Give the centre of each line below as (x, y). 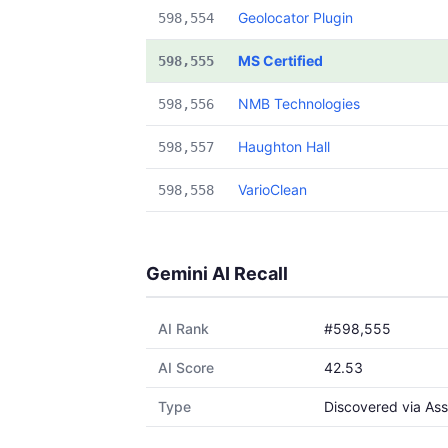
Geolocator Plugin (295, 17)
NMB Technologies (299, 103)
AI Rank (183, 328)
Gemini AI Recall (217, 273)
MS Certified (280, 60)
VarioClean (272, 189)
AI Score (186, 367)
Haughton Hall (284, 146)
